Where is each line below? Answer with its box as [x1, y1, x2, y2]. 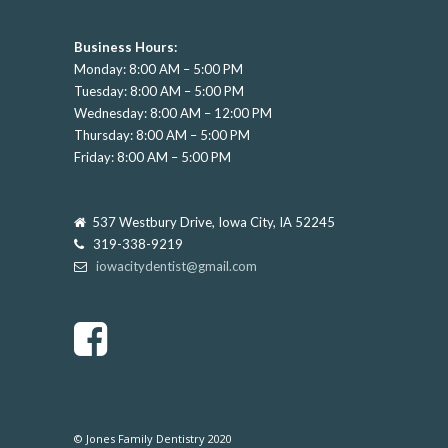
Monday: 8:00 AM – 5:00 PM [74, 60, 243, 77]
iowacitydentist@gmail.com [96, 257, 257, 274]
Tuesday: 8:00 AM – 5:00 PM [74, 82, 244, 99]
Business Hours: [74, 38, 177, 55]
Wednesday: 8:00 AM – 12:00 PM [74, 104, 272, 121]
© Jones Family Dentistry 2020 [74, 430, 232, 446]
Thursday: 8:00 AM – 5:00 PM [74, 126, 250, 143]
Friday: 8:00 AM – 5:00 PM [74, 148, 231, 165]
